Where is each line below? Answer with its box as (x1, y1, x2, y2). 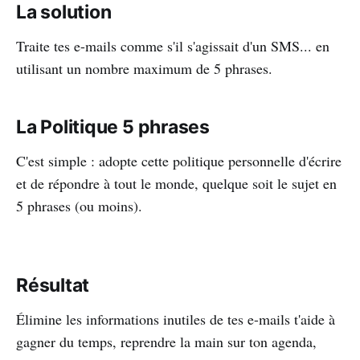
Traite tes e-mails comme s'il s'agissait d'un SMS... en (16, 35, 329, 55)
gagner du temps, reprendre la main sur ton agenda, (16, 331, 317, 351)
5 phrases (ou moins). (16, 195, 142, 215)
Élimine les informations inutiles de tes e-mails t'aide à (16, 309, 335, 329)
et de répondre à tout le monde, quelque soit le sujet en (16, 173, 337, 193)
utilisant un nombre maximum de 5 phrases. (16, 58, 272, 78)
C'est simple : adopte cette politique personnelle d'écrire (16, 150, 342, 170)
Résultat (16, 273, 90, 297)
